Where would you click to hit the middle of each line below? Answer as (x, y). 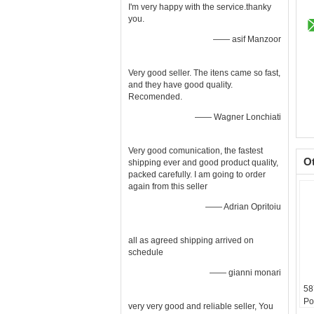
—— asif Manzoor (247, 39)
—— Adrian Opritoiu (243, 207)
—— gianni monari (245, 273)
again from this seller (168, 186)
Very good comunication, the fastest (196, 151)
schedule (146, 252)
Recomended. (155, 97)
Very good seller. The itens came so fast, (204, 73)
